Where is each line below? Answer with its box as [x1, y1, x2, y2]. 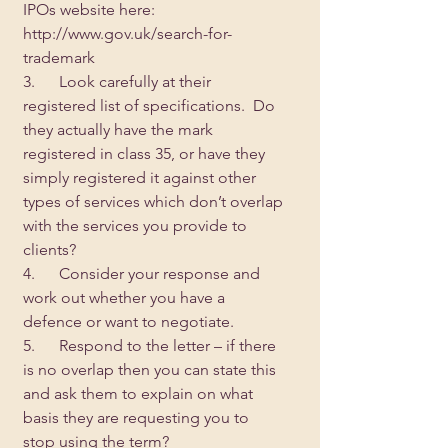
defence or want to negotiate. [23, 312, 234, 331]
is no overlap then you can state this [23, 360, 280, 379]
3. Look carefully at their [23, 72, 215, 91]
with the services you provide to [23, 216, 251, 235]
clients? [23, 240, 76, 259]
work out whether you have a [23, 288, 229, 307]
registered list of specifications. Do [23, 96, 279, 115]
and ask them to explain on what [23, 384, 257, 403]
